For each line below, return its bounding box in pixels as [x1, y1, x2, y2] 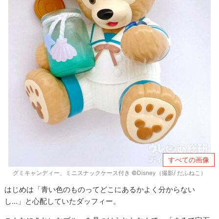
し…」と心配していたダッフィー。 [4, 197, 121, 206]
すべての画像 [168, 155, 209, 164]
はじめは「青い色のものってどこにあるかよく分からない [4, 185, 196, 195]
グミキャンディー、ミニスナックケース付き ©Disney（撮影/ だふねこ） [13, 169, 206, 177]
